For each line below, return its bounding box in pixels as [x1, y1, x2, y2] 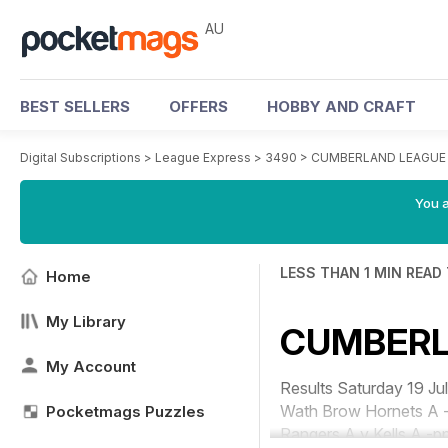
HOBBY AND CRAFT [267, 97, 416, 116]
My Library [46, 312, 126, 331]
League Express [155, 150, 251, 165]
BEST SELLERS [20, 97, 130, 116]
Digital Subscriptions [20, 150, 141, 165]
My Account [46, 357, 136, 376]
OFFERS [169, 97, 228, 116]
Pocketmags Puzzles [46, 402, 205, 421]
